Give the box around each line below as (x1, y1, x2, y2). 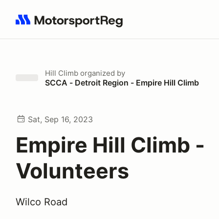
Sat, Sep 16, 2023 (28, 114, 93, 124)
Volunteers (16, 158, 129, 183)
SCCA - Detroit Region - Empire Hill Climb (45, 78, 199, 88)
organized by (78, 68, 125, 78)
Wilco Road (16, 196, 67, 208)
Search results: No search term (15, 20, 129, 30)
